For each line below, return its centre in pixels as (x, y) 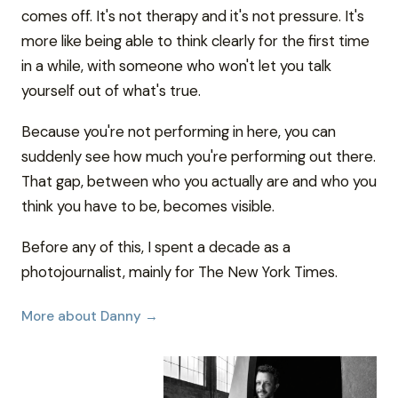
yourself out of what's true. (111, 91)
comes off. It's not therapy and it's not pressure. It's (193, 16)
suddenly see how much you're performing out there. (199, 156)
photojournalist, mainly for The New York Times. (179, 272)
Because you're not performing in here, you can (179, 131)
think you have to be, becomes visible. (148, 206)
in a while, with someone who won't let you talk (176, 66)
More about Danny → (90, 316)
